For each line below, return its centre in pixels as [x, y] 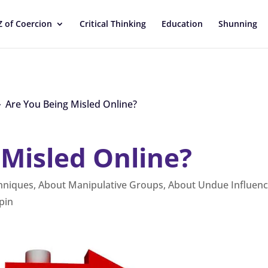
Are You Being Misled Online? [71, 104]
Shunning [238, 24]
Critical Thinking [113, 24]
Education [182, 24]
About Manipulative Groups [101, 185]
